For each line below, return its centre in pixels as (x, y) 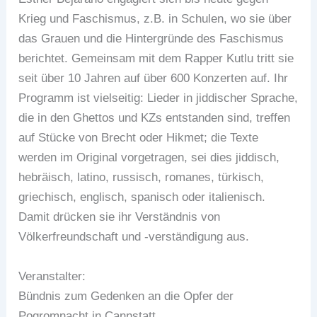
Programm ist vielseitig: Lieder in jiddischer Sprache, (158, 98)
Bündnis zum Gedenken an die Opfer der (126, 296)
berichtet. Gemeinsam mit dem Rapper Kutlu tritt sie (156, 59)
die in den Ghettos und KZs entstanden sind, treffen (155, 118)
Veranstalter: (52, 276)
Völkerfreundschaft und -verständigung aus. (134, 237)
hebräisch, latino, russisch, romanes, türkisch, (142, 178)
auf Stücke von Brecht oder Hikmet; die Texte (139, 138)
